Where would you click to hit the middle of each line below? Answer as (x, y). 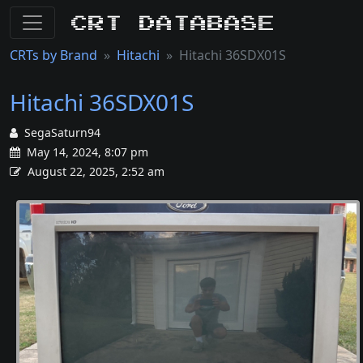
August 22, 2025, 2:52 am (96, 171)
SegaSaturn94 (62, 132)
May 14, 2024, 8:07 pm (86, 152)
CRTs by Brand (53, 55)
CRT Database (173, 22)
